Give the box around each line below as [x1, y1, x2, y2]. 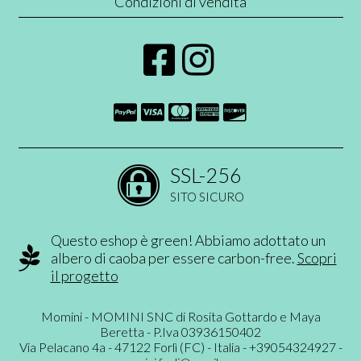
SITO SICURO [169, 189, 244, 204]
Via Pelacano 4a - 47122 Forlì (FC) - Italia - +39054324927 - [19, 338, 342, 355]
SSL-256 [169, 162, 242, 187]
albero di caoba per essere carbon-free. [50, 248, 297, 267]
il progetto [50, 266, 118, 284]
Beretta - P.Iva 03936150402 [100, 323, 261, 339]
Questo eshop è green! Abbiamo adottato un [50, 230, 326, 249]
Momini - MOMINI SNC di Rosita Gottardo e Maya [40, 308, 321, 324]
